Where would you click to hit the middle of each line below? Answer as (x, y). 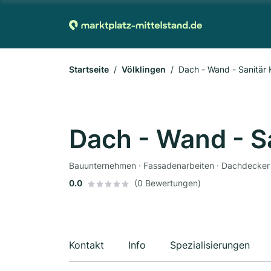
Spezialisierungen (210, 245)
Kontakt (87, 245)
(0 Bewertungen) (168, 183)
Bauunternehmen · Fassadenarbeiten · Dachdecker (169, 165)
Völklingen (144, 69)
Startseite (89, 69)
